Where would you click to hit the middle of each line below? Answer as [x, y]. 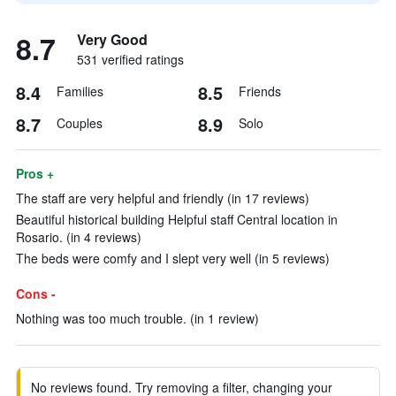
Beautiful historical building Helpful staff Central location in [177, 219]
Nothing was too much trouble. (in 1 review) [137, 318]
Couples [80, 123]
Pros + [35, 173]
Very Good [112, 39]
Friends [260, 91]
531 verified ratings [130, 59]
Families [80, 91]
